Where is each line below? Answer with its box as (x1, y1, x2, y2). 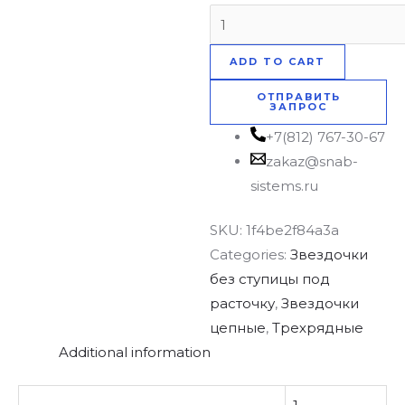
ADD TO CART (230, 54, 326, 68)
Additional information (59, 344, 211, 362)
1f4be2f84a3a (246, 221, 340, 240)
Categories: (210, 246, 291, 264)
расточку (210, 295, 276, 313)
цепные (210, 319, 267, 337)
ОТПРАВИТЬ (256, 89, 341, 103)
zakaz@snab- (266, 152, 359, 170)
